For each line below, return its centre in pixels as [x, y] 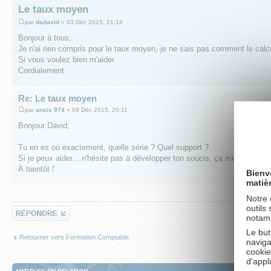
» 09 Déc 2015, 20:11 [96, 110]
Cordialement [41, 70]
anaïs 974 [50, 110]
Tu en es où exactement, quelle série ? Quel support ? [113, 148]
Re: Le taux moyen [57, 98]
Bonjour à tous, [45, 38]
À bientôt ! [36, 169]
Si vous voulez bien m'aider [66, 59]
